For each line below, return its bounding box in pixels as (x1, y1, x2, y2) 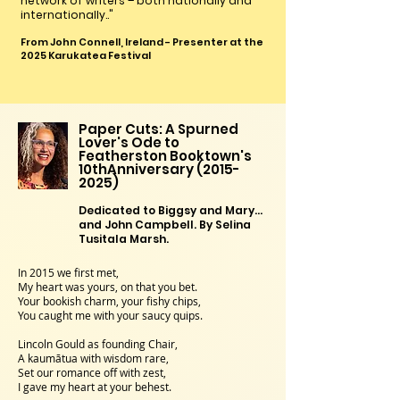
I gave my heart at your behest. (18, 379, 171, 394)
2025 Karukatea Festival (21, 48, 151, 62)
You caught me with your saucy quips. (18, 308, 203, 322)
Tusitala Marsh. (79, 231, 169, 246)
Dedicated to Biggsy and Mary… (79, 203, 262, 218)
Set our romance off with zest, (18, 365, 169, 379)
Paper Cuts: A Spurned (79, 120, 238, 138)
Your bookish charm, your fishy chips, (18, 294, 204, 308)
